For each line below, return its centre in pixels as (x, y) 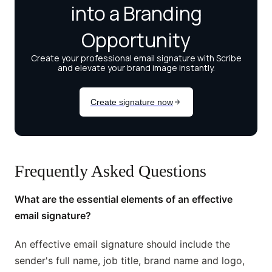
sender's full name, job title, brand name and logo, (130, 261)
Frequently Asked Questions (110, 171)
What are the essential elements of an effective (124, 199)
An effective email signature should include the (122, 244)
